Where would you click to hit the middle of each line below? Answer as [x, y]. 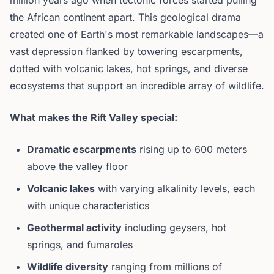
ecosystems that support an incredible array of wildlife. [137, 86]
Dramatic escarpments [82, 149]
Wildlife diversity [68, 267]
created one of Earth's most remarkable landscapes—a [137, 34]
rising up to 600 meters [192, 149]
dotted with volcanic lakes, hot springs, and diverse [129, 68]
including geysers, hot [174, 228]
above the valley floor [77, 166]
